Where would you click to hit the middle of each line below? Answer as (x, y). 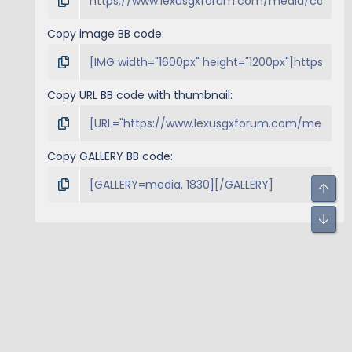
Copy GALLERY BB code (109, 157)
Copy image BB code (104, 34)
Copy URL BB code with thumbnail (139, 95)
